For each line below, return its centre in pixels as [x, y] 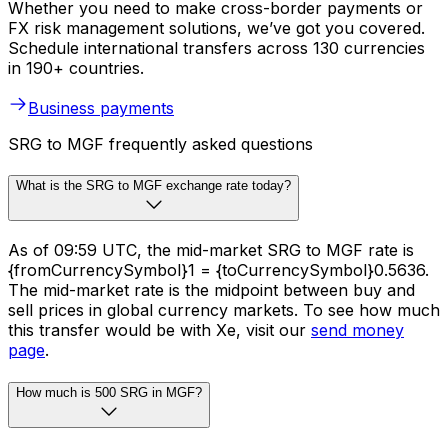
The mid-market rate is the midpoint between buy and [211, 290]
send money [357, 330]
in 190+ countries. [76, 67]
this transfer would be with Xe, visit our [159, 330]
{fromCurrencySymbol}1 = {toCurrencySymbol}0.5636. [218, 270]
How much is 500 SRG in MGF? [109, 392]
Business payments [101, 107]
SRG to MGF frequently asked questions [160, 143]
